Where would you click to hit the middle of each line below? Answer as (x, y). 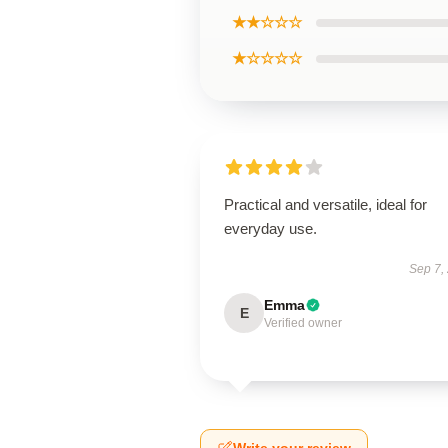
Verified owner (303, 323)
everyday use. (270, 228)
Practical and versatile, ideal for (325, 204)
